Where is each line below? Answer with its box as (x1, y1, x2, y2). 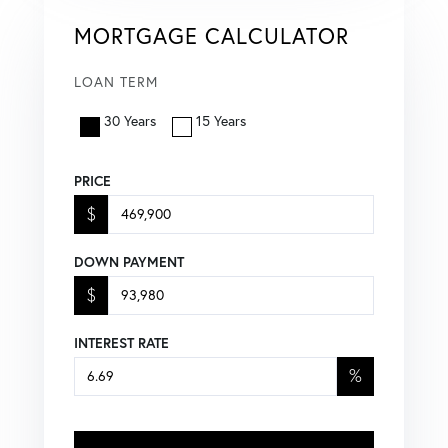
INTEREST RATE (74, 333, 169, 352)
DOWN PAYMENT (74, 252, 184, 271)
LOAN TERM (74, 72, 158, 91)
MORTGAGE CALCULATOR (74, 21, 349, 50)
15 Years (196, 111, 246, 130)
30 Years (104, 111, 156, 130)
